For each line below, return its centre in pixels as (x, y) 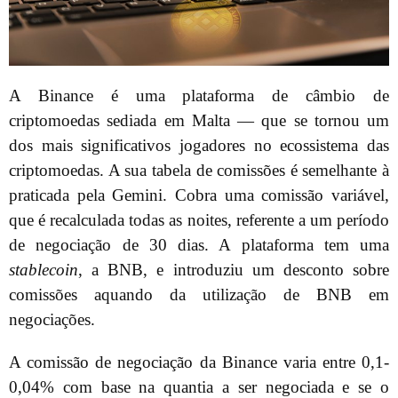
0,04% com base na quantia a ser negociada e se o (199, 386)
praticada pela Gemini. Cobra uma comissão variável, (199, 195)
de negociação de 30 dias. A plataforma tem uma (199, 244)
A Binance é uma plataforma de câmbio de (199, 95)
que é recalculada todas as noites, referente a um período (199, 219)
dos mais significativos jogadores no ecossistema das (199, 145)
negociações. (52, 319)
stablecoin (44, 269)
